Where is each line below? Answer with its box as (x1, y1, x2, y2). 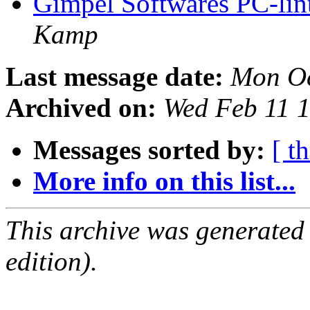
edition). (6, 246, 98, 277)
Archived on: (6, 93, 156, 123)
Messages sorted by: (33, 135, 265, 165)
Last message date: (6, 62, 224, 92)
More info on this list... (33, 166, 295, 197)
